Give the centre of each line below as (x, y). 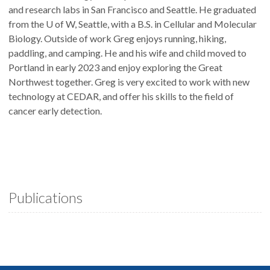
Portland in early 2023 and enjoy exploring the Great (115, 67)
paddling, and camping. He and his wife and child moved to (127, 53)
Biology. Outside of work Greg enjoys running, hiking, (117, 38)
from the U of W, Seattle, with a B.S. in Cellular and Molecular (133, 24)
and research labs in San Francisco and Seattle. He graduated (132, 9)
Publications (46, 197)
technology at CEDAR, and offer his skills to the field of (121, 96)
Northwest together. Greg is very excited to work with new (129, 82)
